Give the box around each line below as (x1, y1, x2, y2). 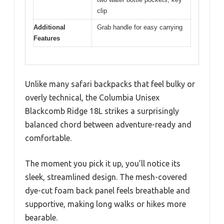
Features (33, 34, 60, 42)
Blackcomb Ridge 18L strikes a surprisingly (25, 106, 179, 115)
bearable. (25, 212, 57, 222)
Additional (33, 23, 65, 31)
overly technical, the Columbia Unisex (25, 92, 159, 102)
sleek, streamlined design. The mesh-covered (25, 172, 187, 181)
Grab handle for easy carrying (97, 23, 182, 31)
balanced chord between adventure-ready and (25, 119, 191, 129)
